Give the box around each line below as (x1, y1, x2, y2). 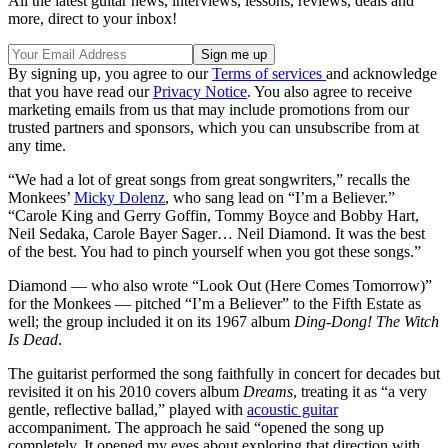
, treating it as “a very (293, 382, 427, 400)
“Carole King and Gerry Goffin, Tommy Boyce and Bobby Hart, (8, 206, 419, 224)
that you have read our (8, 82, 153, 100)
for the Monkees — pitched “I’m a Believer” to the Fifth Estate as (8, 294, 421, 312)
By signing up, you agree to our (8, 64, 212, 82)
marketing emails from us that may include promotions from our (8, 100, 409, 118)
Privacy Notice (153, 82, 247, 100)
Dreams (243, 382, 293, 400)
